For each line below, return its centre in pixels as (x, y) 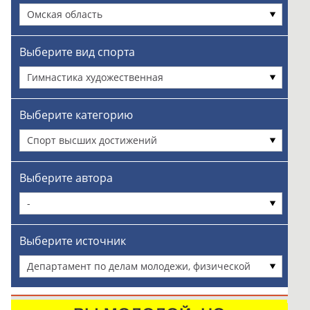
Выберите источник (72, 241)
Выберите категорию (76, 115)
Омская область (64, 14)
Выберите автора (66, 178)
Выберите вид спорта (77, 52)
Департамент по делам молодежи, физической (138, 266)
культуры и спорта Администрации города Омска (145, 287)
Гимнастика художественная (95, 77)
